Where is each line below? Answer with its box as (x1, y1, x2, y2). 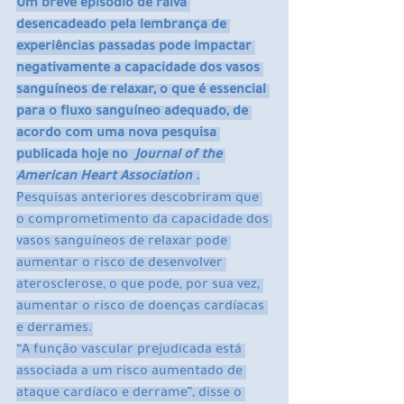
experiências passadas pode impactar (16, 41, 255, 56)
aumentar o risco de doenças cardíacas (16, 300, 268, 316)
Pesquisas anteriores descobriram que (16, 192, 262, 207)
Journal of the (135, 149, 225, 164)
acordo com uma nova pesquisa (16, 127, 220, 142)
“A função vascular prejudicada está (16, 344, 245, 359)
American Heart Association (16, 170, 192, 186)
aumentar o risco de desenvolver (16, 257, 226, 272)
